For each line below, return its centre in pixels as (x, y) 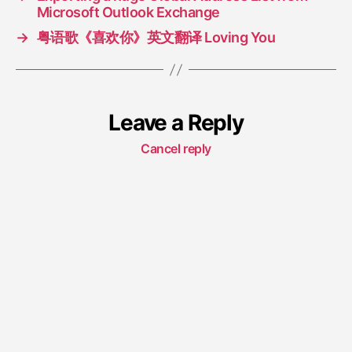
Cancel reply (176, 149)
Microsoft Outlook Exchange (128, 13)
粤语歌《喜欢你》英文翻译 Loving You (156, 38)
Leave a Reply (176, 123)
